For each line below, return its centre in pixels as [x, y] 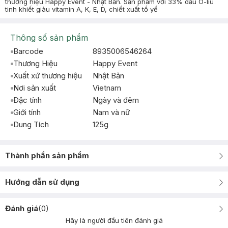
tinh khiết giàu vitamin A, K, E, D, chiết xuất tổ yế [81, 9]
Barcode [28, 51]
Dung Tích [31, 124]
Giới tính [27, 112]
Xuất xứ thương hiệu [48, 76]
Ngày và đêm [116, 100]
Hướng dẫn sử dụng [42, 182]
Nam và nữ [111, 112]
